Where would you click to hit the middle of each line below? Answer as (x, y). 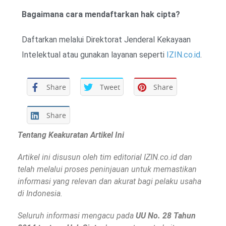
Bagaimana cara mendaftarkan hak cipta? (101, 15)
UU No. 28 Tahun (166, 216)
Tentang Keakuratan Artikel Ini (71, 135)
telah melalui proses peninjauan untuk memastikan (107, 169)
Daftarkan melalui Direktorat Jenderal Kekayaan (106, 40)
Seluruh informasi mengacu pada (77, 216)
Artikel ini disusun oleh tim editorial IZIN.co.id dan (105, 157)
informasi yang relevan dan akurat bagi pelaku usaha (109, 182)
